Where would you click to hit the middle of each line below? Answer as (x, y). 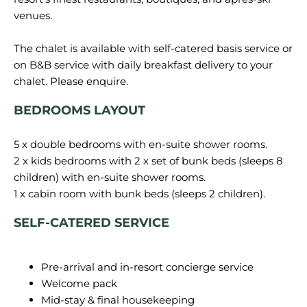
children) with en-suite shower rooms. (110, 177)
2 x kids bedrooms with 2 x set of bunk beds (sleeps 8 (148, 161)
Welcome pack (79, 283)
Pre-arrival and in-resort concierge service (147, 267)
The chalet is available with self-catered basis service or (153, 48)
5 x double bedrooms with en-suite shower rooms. (140, 144)
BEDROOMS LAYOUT (79, 110)
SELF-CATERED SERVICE (91, 223)
